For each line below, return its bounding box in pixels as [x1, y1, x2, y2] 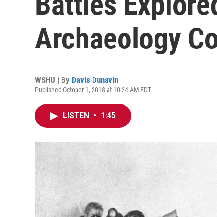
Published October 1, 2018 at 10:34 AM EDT [35, 86, 151, 93]
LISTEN [63, 111, 91, 120]
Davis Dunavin [72, 75, 118, 85]
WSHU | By [35, 75, 72, 85]
